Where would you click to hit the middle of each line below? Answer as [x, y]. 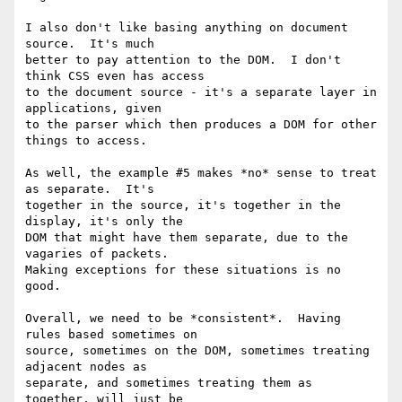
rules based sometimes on [111, 335]
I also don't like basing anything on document [187, 28]
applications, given [93, 109]
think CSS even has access [115, 76]
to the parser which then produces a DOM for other [201, 125]
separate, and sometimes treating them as [169, 383]
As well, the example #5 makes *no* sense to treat [201, 173]
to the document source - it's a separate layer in [201, 92]
